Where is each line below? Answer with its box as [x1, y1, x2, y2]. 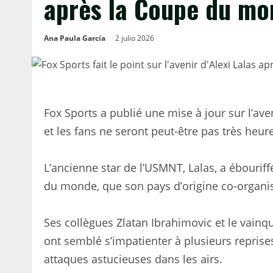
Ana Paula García [44, 33, 105, 43]
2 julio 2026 [115, 33, 156, 43]
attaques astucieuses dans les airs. [44, 252, 222, 266]
